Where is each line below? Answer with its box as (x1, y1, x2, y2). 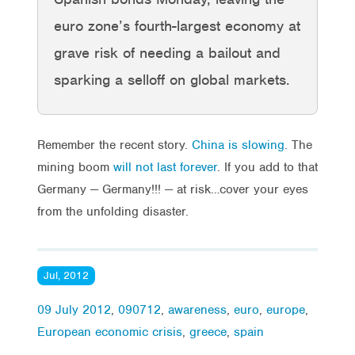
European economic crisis (37, 323, 182, 340)
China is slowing (192, 136, 284, 153)
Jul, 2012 (44, 268, 89, 282)
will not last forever (113, 158, 217, 175)
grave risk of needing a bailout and (54, 43, 281, 62)
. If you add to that (217, 158, 318, 175)
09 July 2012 (37, 301, 111, 318)
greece (189, 323, 227, 340)
